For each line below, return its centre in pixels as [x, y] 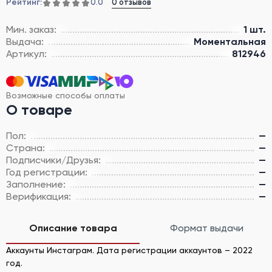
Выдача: [25, 41]
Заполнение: [36, 184]
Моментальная [230, 41]
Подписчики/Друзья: [53, 160]
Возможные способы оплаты [66, 95]
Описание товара [73, 228]
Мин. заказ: [31, 29]
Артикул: [26, 53]
